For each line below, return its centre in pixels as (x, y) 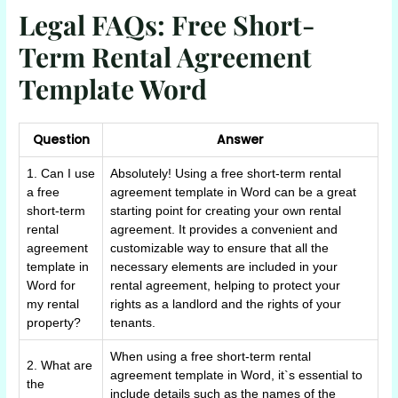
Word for (52, 285)
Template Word (113, 88)
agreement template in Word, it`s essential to (237, 375)
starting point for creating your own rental (226, 211)
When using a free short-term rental (211, 356)
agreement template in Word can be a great (234, 192)
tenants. (133, 322)
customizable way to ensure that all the (220, 248)
